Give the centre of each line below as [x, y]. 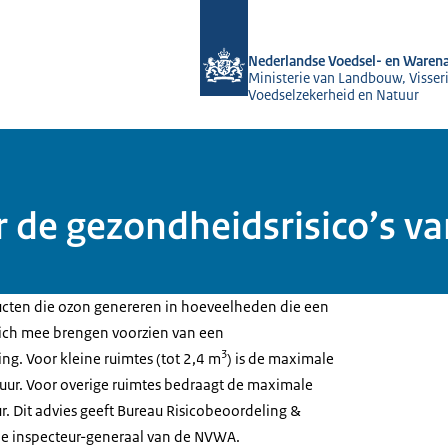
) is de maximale [280, 358]
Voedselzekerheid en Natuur [333, 95]
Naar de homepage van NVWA [299, 12]
